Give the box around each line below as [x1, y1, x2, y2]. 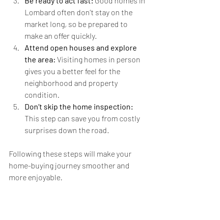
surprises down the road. [25, 125, 109, 135]
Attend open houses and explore [25, 43, 138, 53]
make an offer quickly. [25, 31, 97, 41]
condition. [25, 90, 59, 100]
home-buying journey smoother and [9, 161, 131, 170]
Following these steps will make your [9, 149, 133, 159]
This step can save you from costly [25, 113, 141, 123]
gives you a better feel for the [25, 66, 122, 76]
